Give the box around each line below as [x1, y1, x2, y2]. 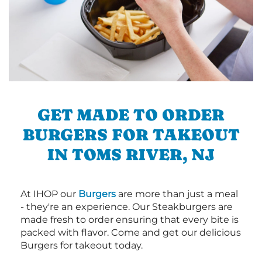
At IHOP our [20, 188, 78, 199]
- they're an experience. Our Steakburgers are [20, 201, 233, 212]
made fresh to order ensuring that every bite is [20, 214, 239, 225]
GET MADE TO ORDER [37, 105, 225, 124]
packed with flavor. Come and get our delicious [20, 227, 241, 238]
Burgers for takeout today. [20, 240, 143, 251]
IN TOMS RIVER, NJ [47, 145, 215, 164]
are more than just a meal [116, 188, 238, 199]
